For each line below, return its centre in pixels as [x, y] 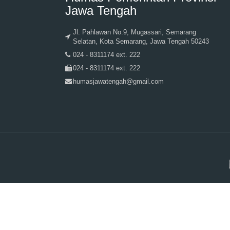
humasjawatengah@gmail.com [118, 82]
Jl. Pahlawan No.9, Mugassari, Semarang [135, 32]
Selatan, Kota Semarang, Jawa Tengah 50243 [141, 42]
